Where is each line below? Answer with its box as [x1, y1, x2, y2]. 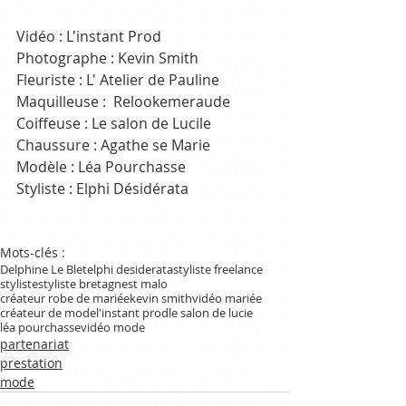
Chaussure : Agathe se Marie [16, 134, 210, 155]
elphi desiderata [87, 260, 173, 277]
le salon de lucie [169, 304, 253, 321]
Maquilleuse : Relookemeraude [16, 91, 234, 111]
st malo [128, 275, 168, 292]
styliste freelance [173, 260, 263, 277]
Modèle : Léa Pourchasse [16, 156, 186, 177]
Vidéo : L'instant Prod [16, 25, 161, 46]
